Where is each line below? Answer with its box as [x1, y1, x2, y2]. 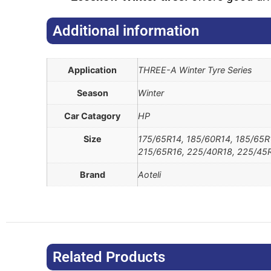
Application [68, 65, 117, 76]
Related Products [53, 248, 166, 266]
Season [76, 88, 108, 99]
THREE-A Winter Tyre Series [138, 65, 253, 76]
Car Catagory [64, 111, 121, 122]
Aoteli [138, 169, 162, 180]
